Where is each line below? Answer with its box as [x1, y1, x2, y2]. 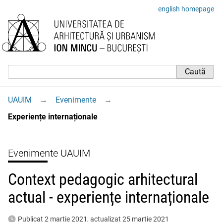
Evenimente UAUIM [8, 147, 90, 159]
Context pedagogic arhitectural [8, 170, 198, 189]
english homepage [158, 5, 214, 13]
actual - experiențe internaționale [8, 188, 209, 207]
